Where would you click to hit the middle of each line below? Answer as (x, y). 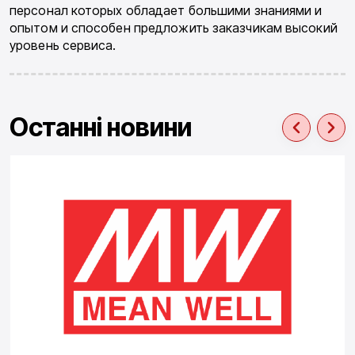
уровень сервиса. (63, 45)
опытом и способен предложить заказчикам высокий (174, 27)
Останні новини (101, 127)
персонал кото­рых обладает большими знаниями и (166, 10)
